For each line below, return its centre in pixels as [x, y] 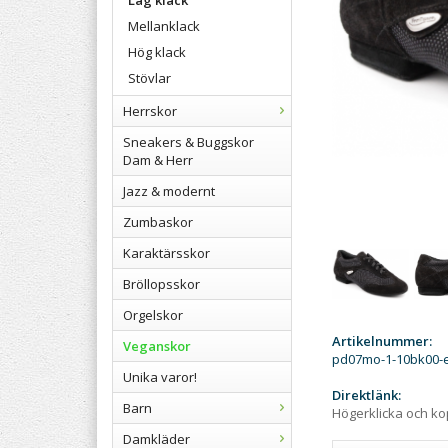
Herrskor [150, 111]
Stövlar [149, 78]
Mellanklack [164, 26]
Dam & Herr [158, 160]
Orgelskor [153, 315]
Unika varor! [160, 377]
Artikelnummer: [382, 341]
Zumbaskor [158, 222]
